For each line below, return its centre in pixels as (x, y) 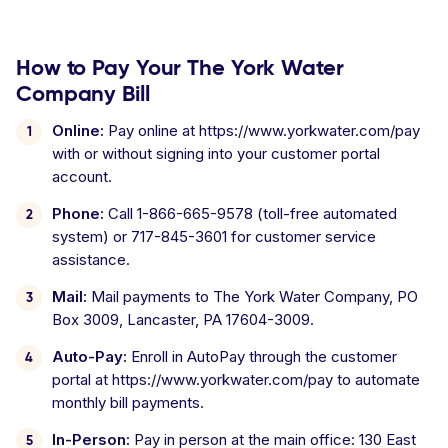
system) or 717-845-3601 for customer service (214, 236)
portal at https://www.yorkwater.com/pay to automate (236, 379)
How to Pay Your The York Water (180, 67)
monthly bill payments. (128, 402)
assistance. (91, 259)
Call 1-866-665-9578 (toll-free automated (250, 213)
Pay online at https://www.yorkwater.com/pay (262, 130)
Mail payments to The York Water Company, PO (252, 296)
